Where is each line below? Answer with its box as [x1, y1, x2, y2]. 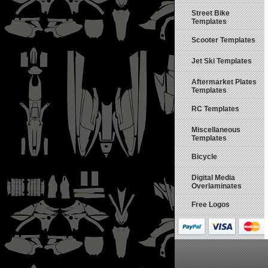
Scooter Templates [191, 36, 255, 44]
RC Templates [191, 105, 239, 113]
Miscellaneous [191, 126, 240, 134]
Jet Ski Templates [191, 57, 252, 65]
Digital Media [191, 173, 235, 182]
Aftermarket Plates [191, 78, 257, 86]
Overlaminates [191, 182, 242, 190]
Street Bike [191, 9, 230, 17]
